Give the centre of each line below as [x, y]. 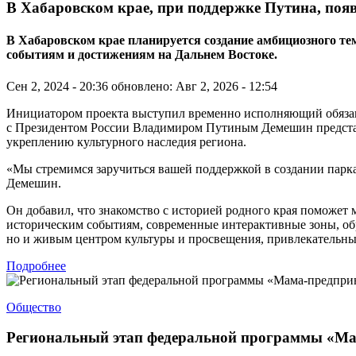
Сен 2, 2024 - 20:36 [57, 86]
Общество [34, 307]
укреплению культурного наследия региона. [126, 141]
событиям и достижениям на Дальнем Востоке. [142, 55]
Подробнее [36, 265]
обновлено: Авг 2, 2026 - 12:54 [194, 86]
